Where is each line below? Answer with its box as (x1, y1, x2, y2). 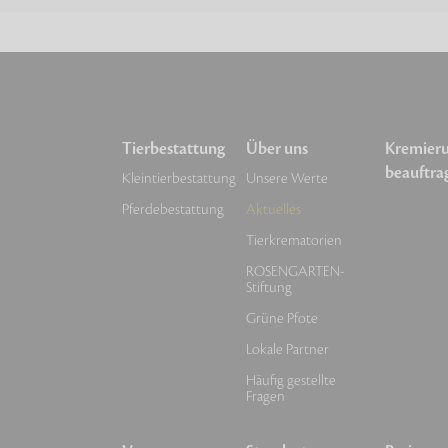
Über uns (246, 138, 308, 160)
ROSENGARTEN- (246, 262, 344, 281)
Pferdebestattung (122, 200, 224, 219)
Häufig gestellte (246, 371, 336, 390)
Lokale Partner (246, 340, 329, 359)
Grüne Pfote (246, 309, 318, 328)
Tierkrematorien (246, 231, 342, 250)
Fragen (246, 387, 285, 406)
